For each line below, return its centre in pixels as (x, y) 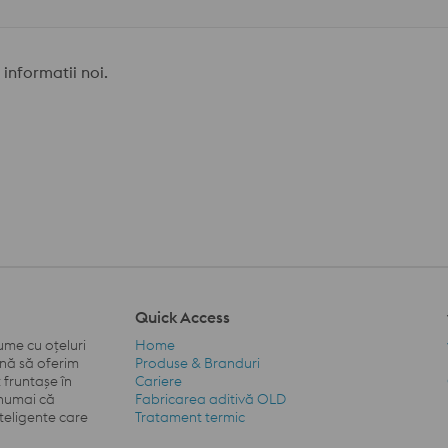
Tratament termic (189, 417)
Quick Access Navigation (224, 407)
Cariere (158, 381)
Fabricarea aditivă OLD (210, 399)
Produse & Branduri (197, 363)
